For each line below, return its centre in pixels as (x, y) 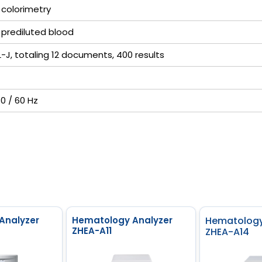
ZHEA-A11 (92, 230)
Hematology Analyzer (122, 220)
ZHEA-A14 (227, 232)
